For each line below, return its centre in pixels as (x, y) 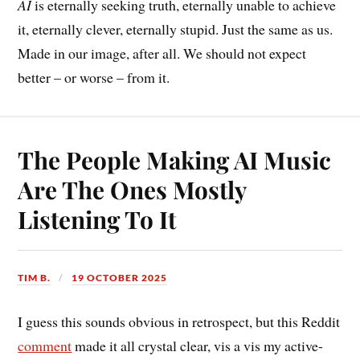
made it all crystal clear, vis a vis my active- (198, 346)
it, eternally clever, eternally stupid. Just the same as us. (176, 29)
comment (45, 346)
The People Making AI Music (175, 160)
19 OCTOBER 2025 (120, 278)
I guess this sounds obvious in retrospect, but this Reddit (179, 322)
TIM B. (35, 278)
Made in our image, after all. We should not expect (162, 53)
